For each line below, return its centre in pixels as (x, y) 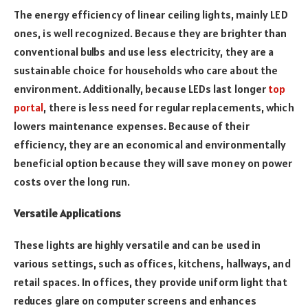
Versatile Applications (67, 213)
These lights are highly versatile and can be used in (137, 245)
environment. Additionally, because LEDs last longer (140, 88)
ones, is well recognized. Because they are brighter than (151, 33)
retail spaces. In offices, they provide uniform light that (151, 282)
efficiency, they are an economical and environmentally (150, 144)
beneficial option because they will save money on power (153, 163)
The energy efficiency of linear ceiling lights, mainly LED (151, 14)
